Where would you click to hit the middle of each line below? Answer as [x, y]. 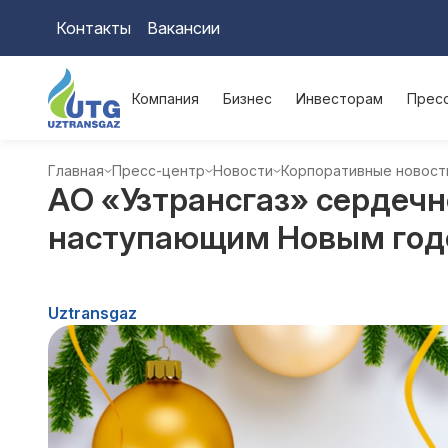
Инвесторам [339, 98]
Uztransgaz [92, 313]
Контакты [93, 28]
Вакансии [183, 28]
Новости [243, 170]
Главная [76, 170]
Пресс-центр [158, 170]
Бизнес [247, 98]
